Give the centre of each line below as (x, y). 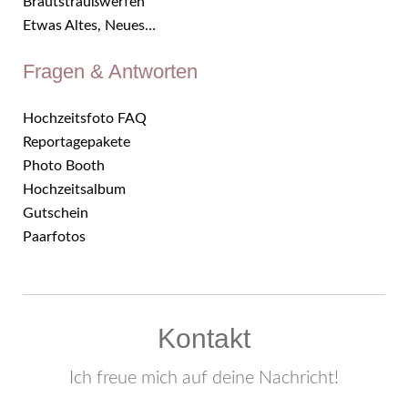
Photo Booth (64, 166)
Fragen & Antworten (110, 71)
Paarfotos (54, 237)
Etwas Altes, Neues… (89, 25)
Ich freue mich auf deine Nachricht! (204, 378)
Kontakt (204, 338)
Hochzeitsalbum (74, 189)
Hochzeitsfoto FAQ (85, 118)
